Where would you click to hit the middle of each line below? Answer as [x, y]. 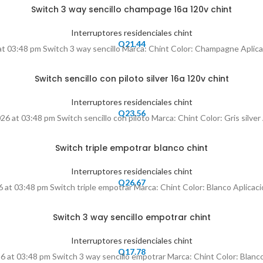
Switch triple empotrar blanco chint [131, 148]
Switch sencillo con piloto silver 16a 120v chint [131, 79]
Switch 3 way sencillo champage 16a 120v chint [131, 9]
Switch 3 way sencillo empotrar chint [131, 217]
